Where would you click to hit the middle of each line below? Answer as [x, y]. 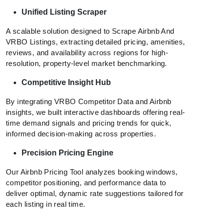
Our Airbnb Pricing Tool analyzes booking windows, [92, 172]
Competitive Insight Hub [66, 82]
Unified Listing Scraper [64, 12]
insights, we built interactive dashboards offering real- [96, 112]
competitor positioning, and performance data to [86, 182]
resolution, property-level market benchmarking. [87, 63]
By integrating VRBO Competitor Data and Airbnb [89, 101]
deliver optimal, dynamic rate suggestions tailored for [95, 193]
